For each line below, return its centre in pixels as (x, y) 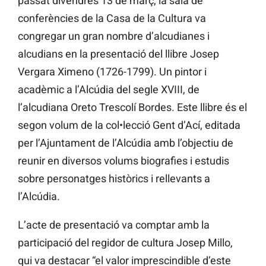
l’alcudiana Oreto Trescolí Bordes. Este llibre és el (132, 107)
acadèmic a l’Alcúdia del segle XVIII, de (109, 90)
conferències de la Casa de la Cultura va (112, 18)
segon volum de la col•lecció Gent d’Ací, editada (129, 125)
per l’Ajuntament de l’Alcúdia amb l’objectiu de (126, 143)
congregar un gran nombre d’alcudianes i (114, 36)
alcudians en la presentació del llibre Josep (118, 54)
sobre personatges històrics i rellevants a (114, 179)
